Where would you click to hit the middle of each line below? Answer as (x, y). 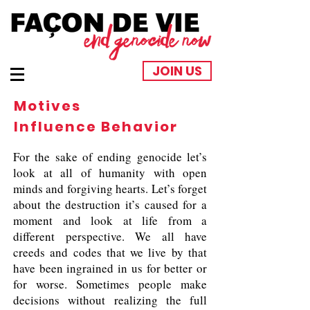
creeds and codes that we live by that (110, 252)
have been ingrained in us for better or (110, 268)
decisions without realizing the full (110, 300)
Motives (47, 106)
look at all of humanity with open (110, 173)
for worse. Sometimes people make (110, 284)
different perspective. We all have (110, 236)
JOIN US (177, 71)
